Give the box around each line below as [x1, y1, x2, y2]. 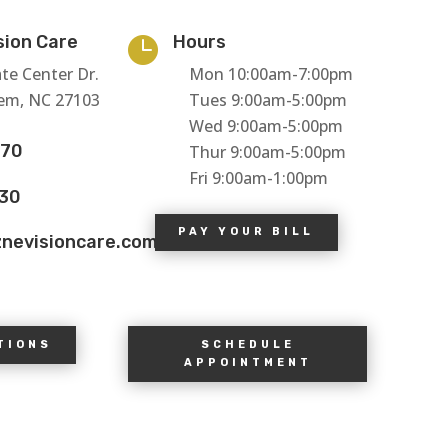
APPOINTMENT [183, 355, 312, 369]
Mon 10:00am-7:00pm [188, 62, 353, 85]
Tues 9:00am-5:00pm [188, 88, 347, 111]
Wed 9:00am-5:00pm [188, 114, 343, 137]
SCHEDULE [200, 337, 295, 351]
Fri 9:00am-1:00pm [188, 166, 328, 189]
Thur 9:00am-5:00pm [188, 140, 346, 163]
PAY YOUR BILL [178, 225, 315, 239]
